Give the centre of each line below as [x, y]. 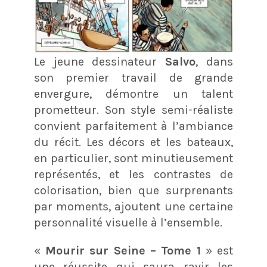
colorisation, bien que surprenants [133, 190]
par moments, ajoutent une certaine [133, 206]
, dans [215, 61]
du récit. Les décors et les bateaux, [133, 142]
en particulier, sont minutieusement [133, 158]
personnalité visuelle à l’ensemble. [128, 222]
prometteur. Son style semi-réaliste [133, 110]
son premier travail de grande [133, 77]
